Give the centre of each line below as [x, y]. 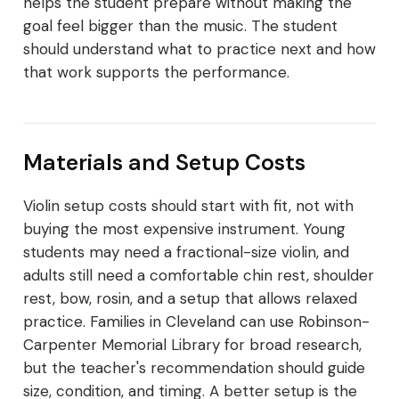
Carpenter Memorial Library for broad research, [192, 345]
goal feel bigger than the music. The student [180, 26]
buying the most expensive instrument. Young [184, 229]
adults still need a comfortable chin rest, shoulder [199, 276]
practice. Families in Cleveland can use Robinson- [196, 322]
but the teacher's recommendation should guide [194, 368]
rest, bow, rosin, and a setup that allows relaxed [190, 299]
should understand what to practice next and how [199, 49]
